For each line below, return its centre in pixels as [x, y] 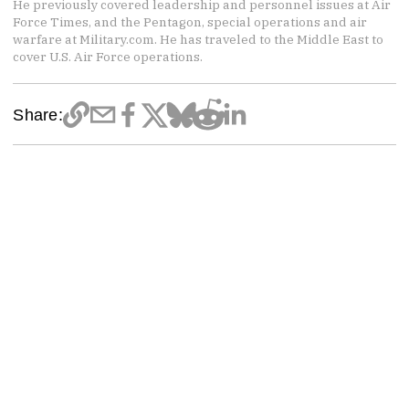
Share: [38, 115]
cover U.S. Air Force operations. [108, 56]
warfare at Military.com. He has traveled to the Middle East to [199, 39]
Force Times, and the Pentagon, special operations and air [190, 21]
